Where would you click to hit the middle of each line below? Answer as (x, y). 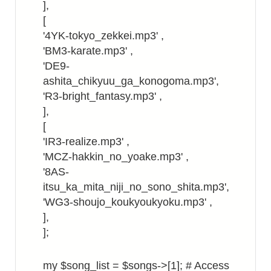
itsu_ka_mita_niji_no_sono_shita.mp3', (136, 187)
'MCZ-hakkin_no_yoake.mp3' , (116, 157)
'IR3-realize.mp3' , (86, 142)
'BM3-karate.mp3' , (88, 51)
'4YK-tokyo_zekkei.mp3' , (103, 36)
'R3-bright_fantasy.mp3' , (103, 96)
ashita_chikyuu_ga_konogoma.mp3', (131, 81)
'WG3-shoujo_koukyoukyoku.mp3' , (128, 202)
